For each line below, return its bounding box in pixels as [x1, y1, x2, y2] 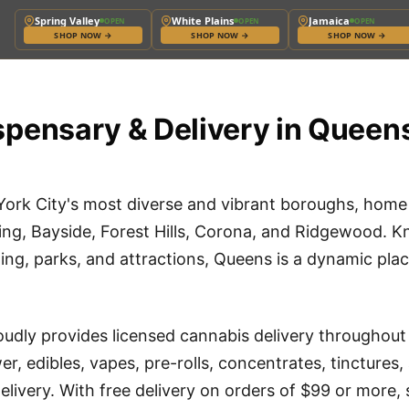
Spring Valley [35, 13, 100, 27]
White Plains [172, 13, 235, 27]
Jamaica [309, 13, 351, 27]
